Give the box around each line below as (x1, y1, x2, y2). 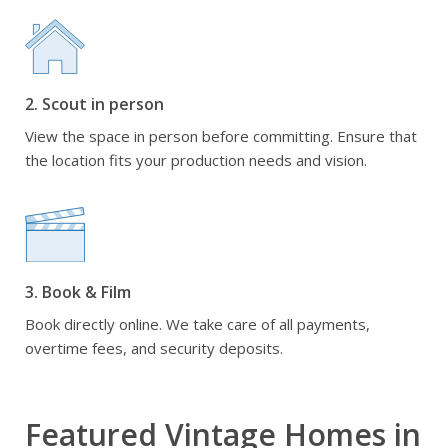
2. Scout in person (25, 93, 164, 115)
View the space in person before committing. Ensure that (25, 126, 417, 146)
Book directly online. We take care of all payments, (25, 314, 370, 334)
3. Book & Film (25, 281, 131, 303)
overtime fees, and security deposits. (25, 338, 283, 358)
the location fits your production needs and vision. (25, 150, 367, 170)
